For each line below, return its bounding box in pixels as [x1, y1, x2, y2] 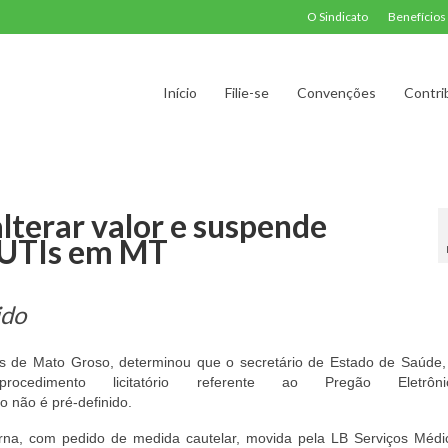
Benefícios [388, 9, 446, 24]
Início [162, 84, 197, 101]
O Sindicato [307, 9, 368, 24]
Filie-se [224, 84, 269, 101]
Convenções [296, 84, 376, 101]
